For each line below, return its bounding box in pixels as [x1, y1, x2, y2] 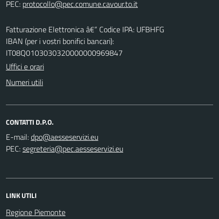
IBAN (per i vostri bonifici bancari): [6, 35, 114, 47]
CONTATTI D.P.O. [6, 116, 54, 127]
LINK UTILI [6, 190, 37, 200]
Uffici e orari [6, 60, 44, 72]
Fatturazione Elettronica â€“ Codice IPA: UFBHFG [6, 23, 164, 35]
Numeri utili [6, 76, 43, 88]
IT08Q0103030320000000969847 [6, 46, 123, 59]
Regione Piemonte [6, 206, 66, 218]
